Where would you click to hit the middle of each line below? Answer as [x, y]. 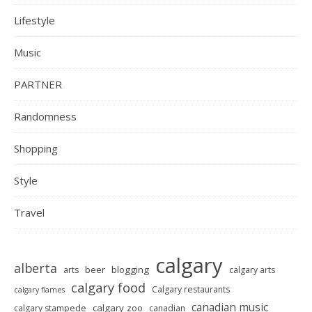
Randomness [45, 117]
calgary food [108, 288]
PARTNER [38, 85]
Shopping [36, 149]
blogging [130, 270]
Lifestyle [34, 21]
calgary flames [39, 290]
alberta [36, 268]
